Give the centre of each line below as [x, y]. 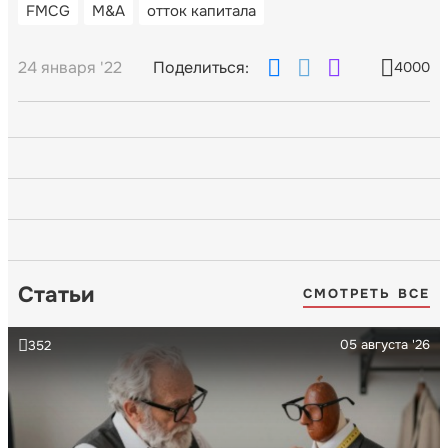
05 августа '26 [385, 344]
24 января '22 [70, 67]
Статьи [56, 294]
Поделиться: [201, 67]
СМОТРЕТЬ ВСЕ [366, 294]
